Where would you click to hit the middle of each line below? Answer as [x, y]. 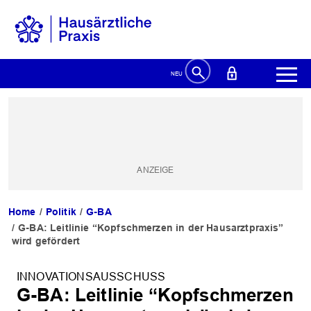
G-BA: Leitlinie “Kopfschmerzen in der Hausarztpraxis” [151, 228]
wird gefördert [46, 241]
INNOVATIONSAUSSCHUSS [91, 277]
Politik [61, 212]
